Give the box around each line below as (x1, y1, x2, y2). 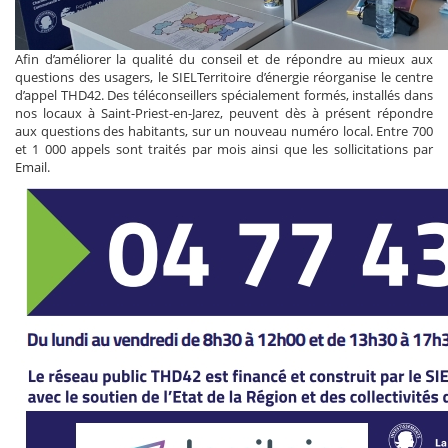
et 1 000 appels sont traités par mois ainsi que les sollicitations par (15, 139, 433, 158)
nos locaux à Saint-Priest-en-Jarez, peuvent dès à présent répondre (15, 103, 433, 122)
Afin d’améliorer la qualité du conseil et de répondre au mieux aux (15, 49, 433, 68)
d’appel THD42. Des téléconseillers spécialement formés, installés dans (15, 85, 433, 104)
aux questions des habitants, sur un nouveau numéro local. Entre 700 (15, 121, 433, 140)
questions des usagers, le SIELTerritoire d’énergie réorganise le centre (15, 67, 433, 86)
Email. (15, 157, 50, 176)
